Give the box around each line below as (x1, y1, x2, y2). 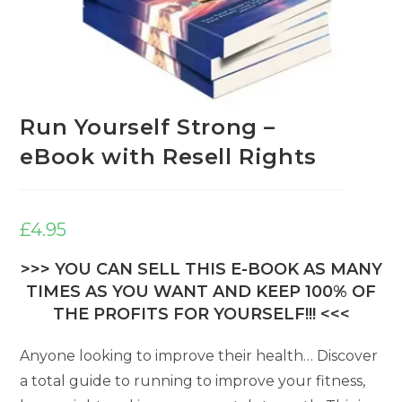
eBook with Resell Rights (20, 144, 317, 170)
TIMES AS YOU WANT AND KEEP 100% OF (26, 282, 376, 302)
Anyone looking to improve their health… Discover (20, 347, 379, 365)
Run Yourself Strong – (20, 114, 276, 141)
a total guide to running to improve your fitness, (20, 372, 366, 390)
